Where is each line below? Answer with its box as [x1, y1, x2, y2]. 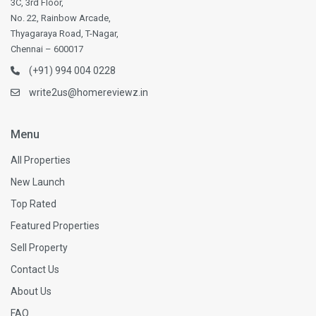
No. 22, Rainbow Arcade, [11, 12, 111, 23]
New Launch [11, 176, 66, 188]
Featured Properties [11, 219, 100, 231]
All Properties [11, 154, 71, 166]
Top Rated [11, 197, 57, 209]
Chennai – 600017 [11, 43, 84, 54]
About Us [11, 285, 52, 297]
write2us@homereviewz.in [29, 86, 149, 98]
